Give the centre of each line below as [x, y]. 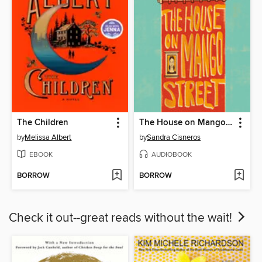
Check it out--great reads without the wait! [122, 218]
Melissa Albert [48, 137]
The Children [43, 123]
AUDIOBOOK [172, 154]
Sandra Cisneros [174, 137]
